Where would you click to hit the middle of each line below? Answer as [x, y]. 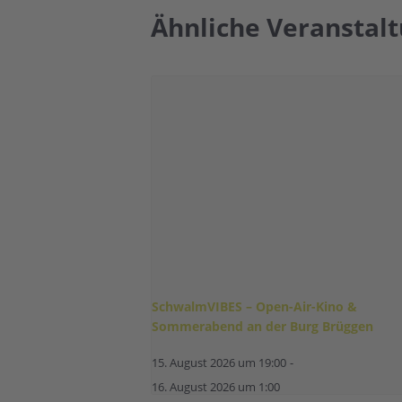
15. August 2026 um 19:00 [219, 363]
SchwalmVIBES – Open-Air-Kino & [254, 307]
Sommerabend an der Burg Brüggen [262, 327]
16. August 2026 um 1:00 [216, 388]
